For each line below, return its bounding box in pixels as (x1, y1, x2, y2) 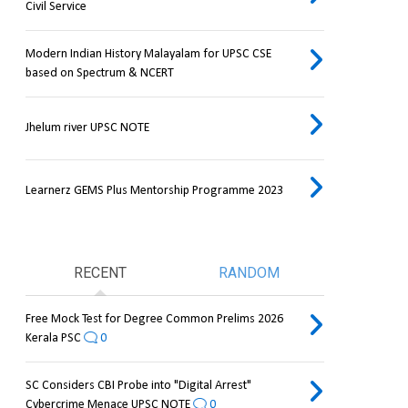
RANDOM (219, 264, 280, 282)
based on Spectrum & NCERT (25, 66, 174, 81)
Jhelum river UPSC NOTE (25, 121, 149, 136)
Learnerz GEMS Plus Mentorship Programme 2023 (25, 184, 283, 199)
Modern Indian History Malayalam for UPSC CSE (25, 47, 271, 62)
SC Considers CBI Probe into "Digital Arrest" (25, 379, 251, 393)
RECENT (73, 264, 127, 282)
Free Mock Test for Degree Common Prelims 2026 (25, 312, 283, 327)
